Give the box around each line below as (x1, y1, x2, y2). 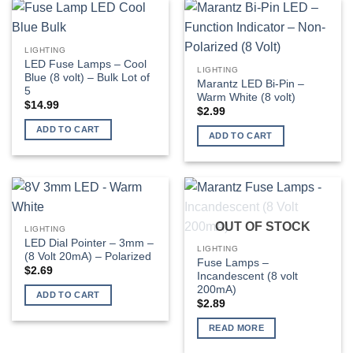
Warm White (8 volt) (197, 91, 296, 103)
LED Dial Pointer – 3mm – (24, 236, 154, 249)
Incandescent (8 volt (197, 269, 299, 282)
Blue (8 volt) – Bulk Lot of (24, 71, 150, 84)
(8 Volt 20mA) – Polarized (24, 250, 152, 262)
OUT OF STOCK (215, 219, 310, 233)
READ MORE (209, 323, 265, 333)
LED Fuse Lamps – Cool (24, 58, 147, 70)
